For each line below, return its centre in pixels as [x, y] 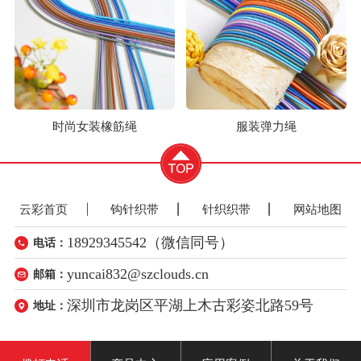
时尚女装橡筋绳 [94, 127]
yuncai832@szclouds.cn [138, 274]
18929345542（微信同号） [151, 242]
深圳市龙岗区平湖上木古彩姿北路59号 [191, 305]
